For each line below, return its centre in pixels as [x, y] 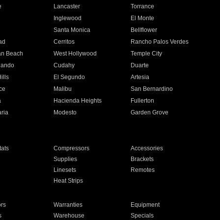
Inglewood [67, 18]
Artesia [140, 77]
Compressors [71, 148]
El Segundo [69, 77]
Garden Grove [150, 112]
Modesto [65, 112]
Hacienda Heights [77, 101]
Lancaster [67, 6]
